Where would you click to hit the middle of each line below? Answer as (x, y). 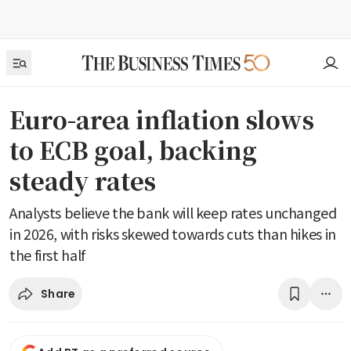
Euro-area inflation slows (162, 119)
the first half (47, 255)
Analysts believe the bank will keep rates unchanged (173, 212)
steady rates (83, 180)
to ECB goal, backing (133, 150)
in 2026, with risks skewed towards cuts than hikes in (173, 233)
